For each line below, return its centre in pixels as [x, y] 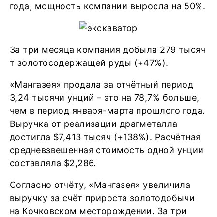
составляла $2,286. [53, 163]
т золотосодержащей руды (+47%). [89, 63]
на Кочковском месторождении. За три [98, 211]
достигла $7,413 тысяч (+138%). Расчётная [105, 137]
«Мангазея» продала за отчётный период [102, 85]
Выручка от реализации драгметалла [94, 124]
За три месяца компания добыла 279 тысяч [108, 50]
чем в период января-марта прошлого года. [108, 111]
